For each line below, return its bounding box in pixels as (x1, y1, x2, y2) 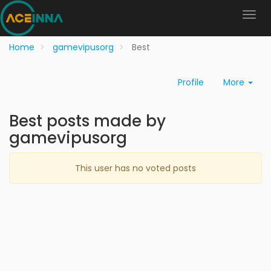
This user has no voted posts (75, 162, 196, 174)
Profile (178, 76, 204, 88)
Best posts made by (9, 110, 166, 132)
